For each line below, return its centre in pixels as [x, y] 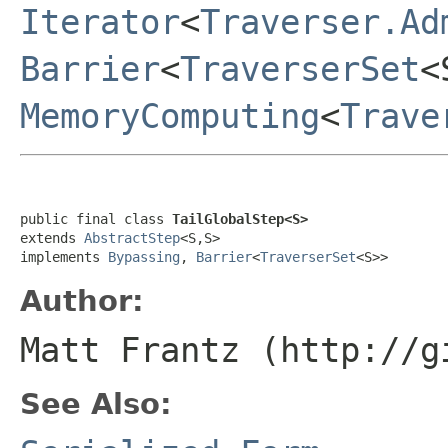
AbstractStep [132, 237]
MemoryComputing [170, 115]
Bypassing [144, 256]
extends [52, 237]
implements [64, 256]
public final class [96, 218]
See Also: [96, 403]
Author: [82, 300]
